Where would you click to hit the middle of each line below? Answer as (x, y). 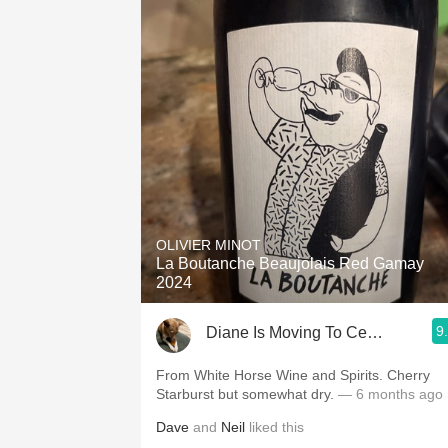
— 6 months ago (388, 394)
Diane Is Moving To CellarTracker (324, 332)
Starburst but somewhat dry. (245, 394)
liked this (274, 427)
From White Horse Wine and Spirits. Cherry (293, 375)
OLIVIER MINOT (208, 245)
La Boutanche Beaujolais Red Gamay (290, 263)
